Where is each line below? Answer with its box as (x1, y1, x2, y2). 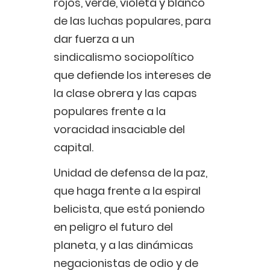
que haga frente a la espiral (54, 183, 201, 199)
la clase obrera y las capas (54, 86, 197, 101)
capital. (54, 140, 98, 155)
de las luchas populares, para (54, 13, 211, 29)
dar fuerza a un (54, 31, 134, 47)
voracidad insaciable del (54, 122, 185, 137)
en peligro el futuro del (54, 219, 173, 235)
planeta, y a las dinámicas (54, 237, 193, 253)
